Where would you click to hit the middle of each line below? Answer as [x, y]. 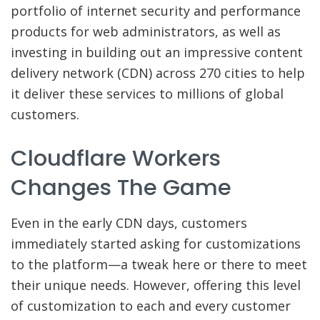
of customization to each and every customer [151, 305]
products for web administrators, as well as [146, 32]
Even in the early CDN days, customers [129, 222]
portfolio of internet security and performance [156, 11]
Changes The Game [121, 187]
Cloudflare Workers [116, 158]
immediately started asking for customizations [156, 243]
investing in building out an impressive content [157, 52]
